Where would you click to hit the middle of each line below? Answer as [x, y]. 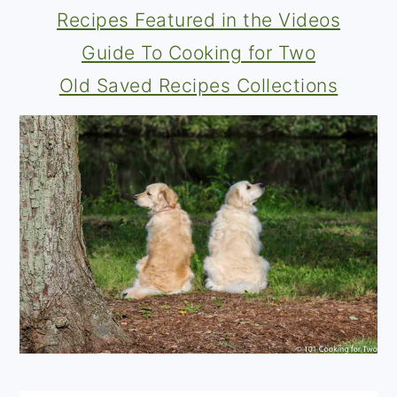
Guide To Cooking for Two [198, 53]
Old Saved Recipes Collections [198, 86]
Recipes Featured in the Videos [198, 20]
